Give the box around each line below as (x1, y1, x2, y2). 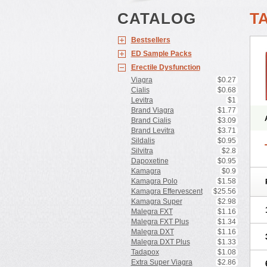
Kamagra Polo (131, 177, 178, 185)
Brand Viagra (131, 106, 174, 114)
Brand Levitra (131, 126, 175, 135)
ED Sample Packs (131, 49, 192, 58)
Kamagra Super (131, 197, 182, 206)
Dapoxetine (131, 157, 169, 165)
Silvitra (131, 147, 153, 155)
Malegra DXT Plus (131, 238, 190, 246)
